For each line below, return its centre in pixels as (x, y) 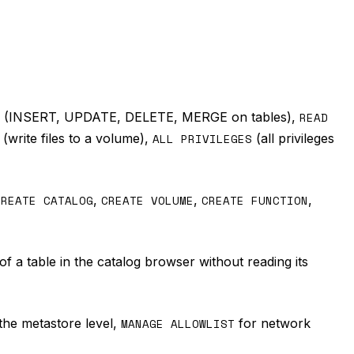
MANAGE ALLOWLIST (178, 324)
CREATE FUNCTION (255, 200)
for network (273, 323)
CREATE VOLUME (147, 200)
